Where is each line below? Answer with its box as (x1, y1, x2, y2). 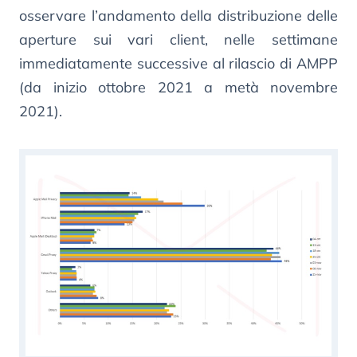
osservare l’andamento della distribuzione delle (19, 6, 338, 25)
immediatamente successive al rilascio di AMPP (19, 54, 338, 73)
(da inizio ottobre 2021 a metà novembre (19, 78, 338, 97)
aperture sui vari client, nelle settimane (19, 30, 338, 49)
